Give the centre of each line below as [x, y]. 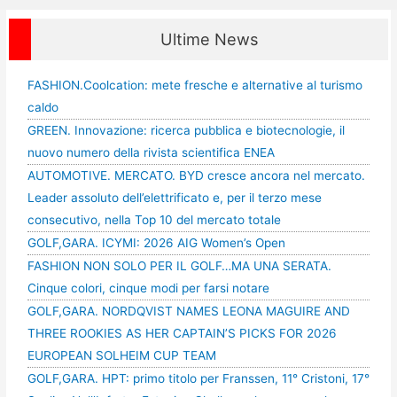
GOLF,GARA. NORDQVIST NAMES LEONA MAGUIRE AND [188, 311]
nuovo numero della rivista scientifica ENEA [151, 153]
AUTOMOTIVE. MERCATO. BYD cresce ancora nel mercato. [196, 176]
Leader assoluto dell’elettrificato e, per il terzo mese [174, 198]
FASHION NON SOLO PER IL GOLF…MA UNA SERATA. [179, 266]
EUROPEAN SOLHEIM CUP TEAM [121, 356]
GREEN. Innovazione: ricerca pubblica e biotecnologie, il [186, 131]
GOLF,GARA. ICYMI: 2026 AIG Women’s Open [156, 243]
